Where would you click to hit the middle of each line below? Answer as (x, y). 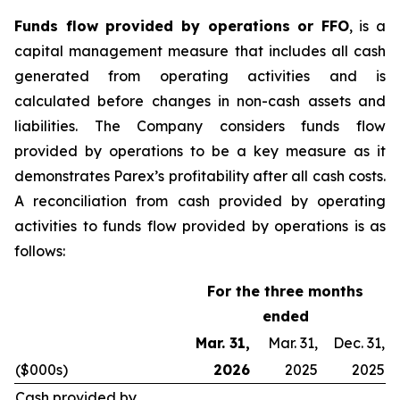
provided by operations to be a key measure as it (200, 151)
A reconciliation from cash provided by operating (200, 201)
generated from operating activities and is (200, 76)
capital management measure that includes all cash (200, 51)
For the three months (285, 291)
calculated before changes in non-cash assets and (200, 101)
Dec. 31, (359, 343)
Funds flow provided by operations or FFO (182, 26)
